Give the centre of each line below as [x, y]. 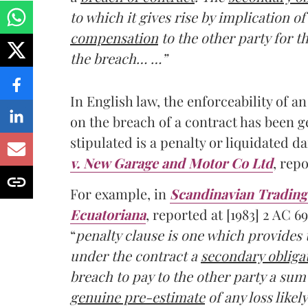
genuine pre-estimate [137, 296]
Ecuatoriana [108, 214]
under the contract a [135, 255]
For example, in [120, 193]
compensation [114, 37]
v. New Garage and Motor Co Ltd [172, 162]
